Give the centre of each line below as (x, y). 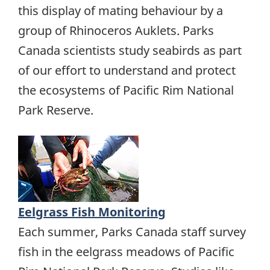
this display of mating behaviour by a (121, 10)
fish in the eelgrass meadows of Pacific (126, 252)
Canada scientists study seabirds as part (130, 50)
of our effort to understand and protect (127, 70)
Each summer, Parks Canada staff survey (132, 232)
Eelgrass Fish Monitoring (92, 212)
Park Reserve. (56, 110)
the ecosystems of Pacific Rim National (126, 90)
